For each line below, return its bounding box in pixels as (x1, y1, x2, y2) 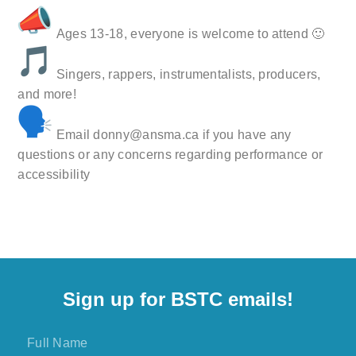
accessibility (17, 168, 91, 182)
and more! (17, 87, 77, 102)
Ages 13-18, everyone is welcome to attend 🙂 (52, 27, 325, 41)
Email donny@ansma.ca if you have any (52, 128, 292, 142)
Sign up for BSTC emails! (63, 288, 293, 310)
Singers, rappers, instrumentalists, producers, (52, 68, 321, 82)
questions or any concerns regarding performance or (17, 148, 323, 162)
